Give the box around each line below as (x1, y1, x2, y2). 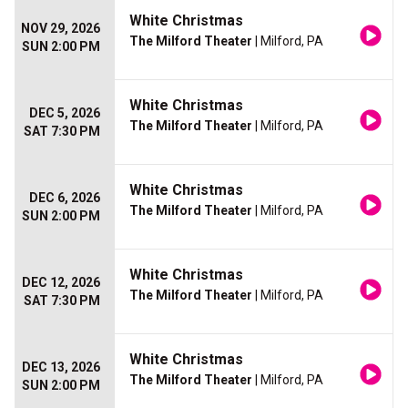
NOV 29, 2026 (21, 21, 100, 36)
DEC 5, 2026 (29, 106, 100, 120)
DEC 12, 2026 (22, 275, 100, 290)
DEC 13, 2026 (22, 360, 100, 374)
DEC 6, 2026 (29, 190, 100, 205)
